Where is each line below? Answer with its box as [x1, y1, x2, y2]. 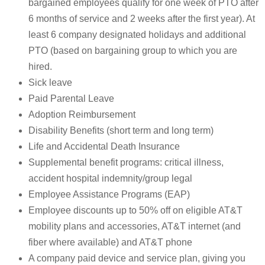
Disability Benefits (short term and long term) [28, 125, 214, 136]
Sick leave [28, 77, 72, 88]
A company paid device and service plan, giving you [28, 253, 245, 264]
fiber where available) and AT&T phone [28, 237, 192, 248]
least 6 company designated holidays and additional [28, 30, 246, 40]
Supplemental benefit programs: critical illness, [28, 157, 224, 168]
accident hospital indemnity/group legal [28, 173, 192, 184]
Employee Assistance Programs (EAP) [28, 189, 190, 200]
